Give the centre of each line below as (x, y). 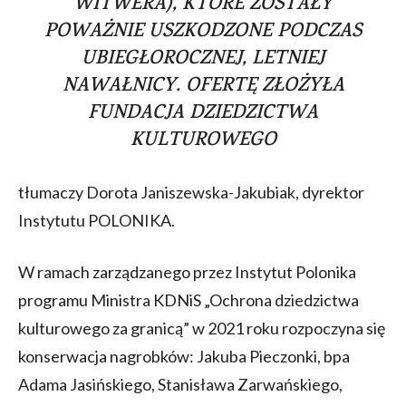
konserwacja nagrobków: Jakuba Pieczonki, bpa (184, 356)
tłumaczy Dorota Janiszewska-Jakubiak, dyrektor (191, 192)
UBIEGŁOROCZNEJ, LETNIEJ (203, 59)
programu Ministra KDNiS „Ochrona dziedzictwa (188, 300)
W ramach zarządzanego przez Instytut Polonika (187, 271)
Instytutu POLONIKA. (97, 220)
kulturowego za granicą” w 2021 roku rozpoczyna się (202, 328)
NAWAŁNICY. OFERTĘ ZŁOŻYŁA (203, 87)
